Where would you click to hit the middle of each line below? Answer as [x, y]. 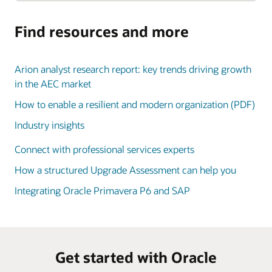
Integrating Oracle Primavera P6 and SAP [102, 191]
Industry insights [49, 125]
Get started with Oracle [136, 257]
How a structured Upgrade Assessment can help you [125, 170]
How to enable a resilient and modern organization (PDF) [135, 104]
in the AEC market [53, 84]
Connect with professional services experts [104, 149]
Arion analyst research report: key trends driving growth [133, 69]
